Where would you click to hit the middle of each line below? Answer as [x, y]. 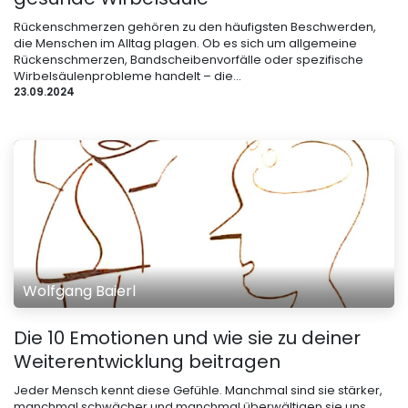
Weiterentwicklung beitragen [147, 362]
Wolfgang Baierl [79, 291]
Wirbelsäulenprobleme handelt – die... [127, 76]
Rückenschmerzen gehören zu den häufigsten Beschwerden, [195, 27]
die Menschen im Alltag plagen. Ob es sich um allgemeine [185, 44]
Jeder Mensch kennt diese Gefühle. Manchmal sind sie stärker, [198, 391]
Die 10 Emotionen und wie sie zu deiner [187, 338]
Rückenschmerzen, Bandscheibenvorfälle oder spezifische [189, 60]
